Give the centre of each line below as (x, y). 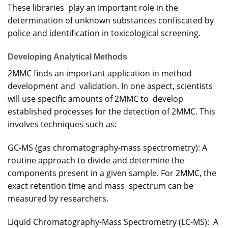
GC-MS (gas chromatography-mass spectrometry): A (109, 147)
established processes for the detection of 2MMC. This (111, 111)
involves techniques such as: (62, 124)
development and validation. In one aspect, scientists (110, 86)
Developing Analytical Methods (67, 56)
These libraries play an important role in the (93, 8)
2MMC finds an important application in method (100, 73)
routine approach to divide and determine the (96, 160)
